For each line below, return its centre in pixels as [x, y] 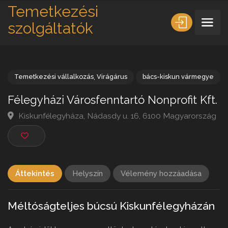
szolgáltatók [50, 28]
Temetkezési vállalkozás [59, 83]
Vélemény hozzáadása [161, 174]
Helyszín [88, 174]
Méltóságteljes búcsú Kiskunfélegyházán [111, 206]
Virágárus [122, 83]
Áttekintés [35, 174]
